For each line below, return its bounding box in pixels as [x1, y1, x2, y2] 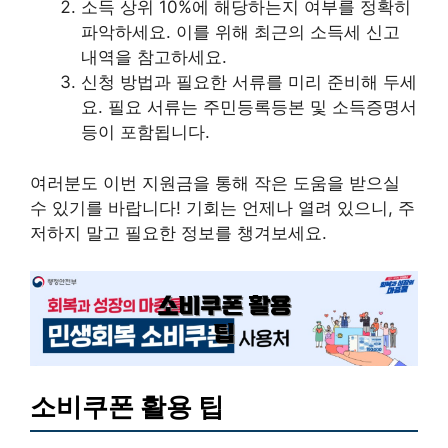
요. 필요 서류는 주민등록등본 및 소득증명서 [81, 97, 417, 118]
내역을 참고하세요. [81, 47, 227, 68]
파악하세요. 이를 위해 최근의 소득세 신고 [81, 22, 400, 43]
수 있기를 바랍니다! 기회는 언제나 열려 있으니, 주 [30, 197, 415, 218]
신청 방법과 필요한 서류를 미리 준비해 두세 [81, 72, 417, 93]
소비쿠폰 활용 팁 [30, 390, 224, 422]
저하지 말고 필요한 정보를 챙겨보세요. [30, 222, 327, 243]
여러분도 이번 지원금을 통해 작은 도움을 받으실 [30, 172, 400, 193]
